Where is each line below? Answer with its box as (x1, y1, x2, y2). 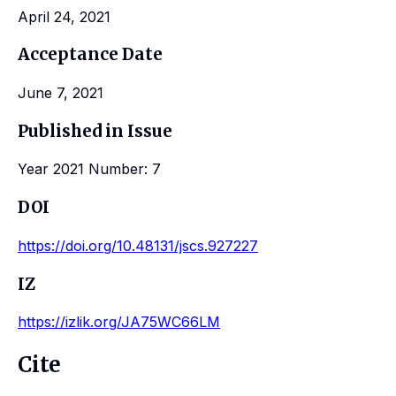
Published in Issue (18, 120, 172, 141)
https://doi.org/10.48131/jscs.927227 (18, 236, 258, 255)
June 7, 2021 (18, 84, 103, 103)
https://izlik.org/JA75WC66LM (18, 313, 220, 331)
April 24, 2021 (18, 7, 110, 26)
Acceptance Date (18, 44, 163, 65)
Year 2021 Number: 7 (18, 160, 161, 179)
